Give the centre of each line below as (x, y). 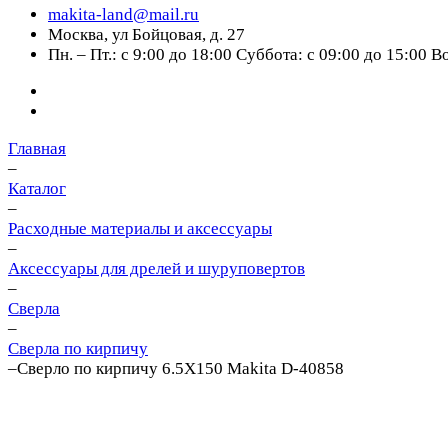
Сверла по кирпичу (78, 348)
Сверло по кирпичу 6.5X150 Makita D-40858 (180, 368)
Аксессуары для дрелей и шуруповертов (156, 268)
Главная (37, 148)
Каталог (37, 188)
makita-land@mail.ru (123, 14)
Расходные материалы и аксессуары (140, 228)
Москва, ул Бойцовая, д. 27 (146, 34)
